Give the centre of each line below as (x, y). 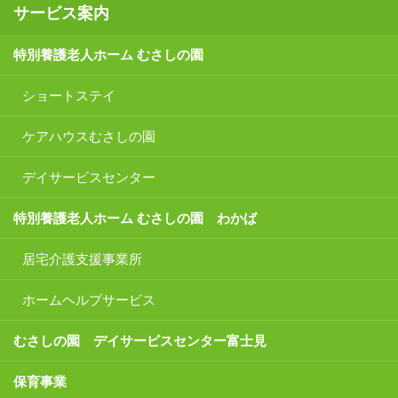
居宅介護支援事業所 (82, 259)
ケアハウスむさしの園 (89, 136)
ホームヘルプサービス (89, 299)
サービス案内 (61, 13)
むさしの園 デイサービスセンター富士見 (140, 340)
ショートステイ (69, 95)
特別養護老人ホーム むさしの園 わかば (135, 218)
